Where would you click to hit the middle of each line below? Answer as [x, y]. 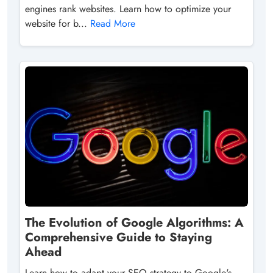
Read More [113, 24]
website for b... [58, 24]
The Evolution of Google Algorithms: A [134, 223]
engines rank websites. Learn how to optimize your [128, 9]
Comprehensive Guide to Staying [119, 238]
